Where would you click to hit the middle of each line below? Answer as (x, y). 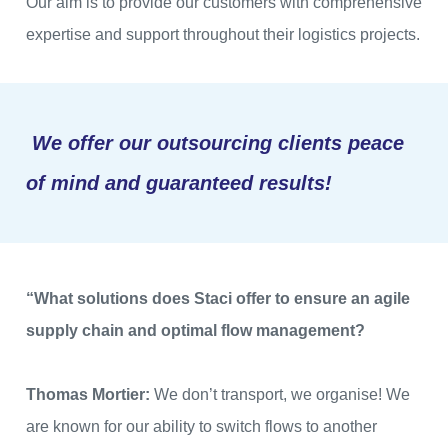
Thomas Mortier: (90, 395)
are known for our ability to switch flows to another (201, 427)
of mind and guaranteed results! (179, 183)
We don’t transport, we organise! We (282, 395)
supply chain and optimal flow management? (197, 331)
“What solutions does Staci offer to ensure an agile (218, 299)
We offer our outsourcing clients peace (215, 143)
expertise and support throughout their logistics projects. (223, 35)
